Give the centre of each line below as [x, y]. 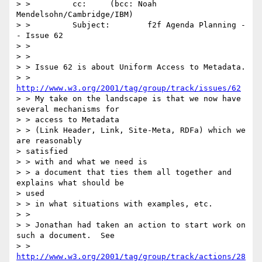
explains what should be [70, 183]
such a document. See [65, 236]
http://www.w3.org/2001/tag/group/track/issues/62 [129, 88]
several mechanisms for [68, 109]
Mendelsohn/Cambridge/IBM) [75, 15]
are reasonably [49, 141]
